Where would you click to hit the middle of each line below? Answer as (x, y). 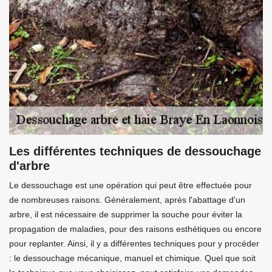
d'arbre (29, 166)
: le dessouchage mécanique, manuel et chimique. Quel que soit (132, 258)
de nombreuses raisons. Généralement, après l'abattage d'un (127, 200)
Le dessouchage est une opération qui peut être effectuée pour (131, 185)
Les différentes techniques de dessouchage (135, 151)
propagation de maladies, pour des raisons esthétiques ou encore (135, 229)
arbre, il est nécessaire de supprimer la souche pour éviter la (126, 215)
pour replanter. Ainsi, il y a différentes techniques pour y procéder (134, 244)
